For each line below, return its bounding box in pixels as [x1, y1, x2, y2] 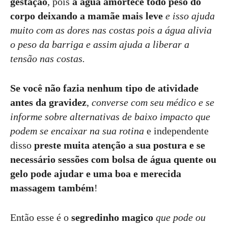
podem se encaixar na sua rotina [10, 125, 144, 136]
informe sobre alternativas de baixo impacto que [10, 111, 210, 122]
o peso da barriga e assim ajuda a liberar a [10, 39, 189, 50]
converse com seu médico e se [92, 97, 214, 108]
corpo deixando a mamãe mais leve [10, 10, 163, 21]
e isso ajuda [165, 10, 215, 21]
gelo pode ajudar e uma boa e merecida [10, 168, 181, 179]
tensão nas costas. [10, 53, 85, 64]
